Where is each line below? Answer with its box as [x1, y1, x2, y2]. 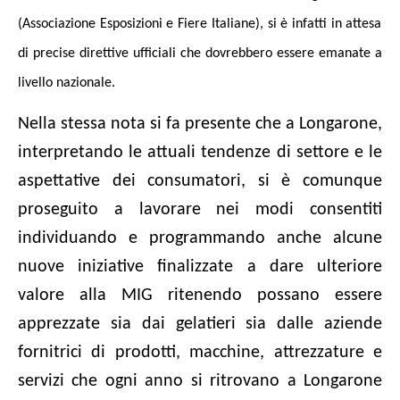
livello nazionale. [18, 75, 115, 90]
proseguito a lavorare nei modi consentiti [18, 201, 382, 220]
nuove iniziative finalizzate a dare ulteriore [18, 258, 382, 277]
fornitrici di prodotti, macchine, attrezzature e [18, 344, 382, 362]
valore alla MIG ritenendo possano [18, 287, 335, 305]
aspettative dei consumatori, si [18, 172, 270, 191]
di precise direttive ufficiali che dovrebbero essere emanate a [18, 46, 382, 61]
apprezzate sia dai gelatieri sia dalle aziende [18, 315, 382, 334]
